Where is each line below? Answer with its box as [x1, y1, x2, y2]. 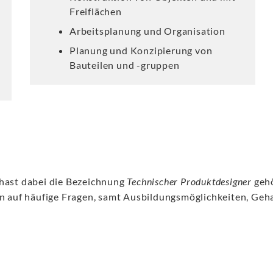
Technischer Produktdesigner [127, 175, 252, 187]
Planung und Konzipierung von [69, 44, 213, 56]
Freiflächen [69, 5, 122, 17]
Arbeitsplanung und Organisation [69, 25, 225, 37]
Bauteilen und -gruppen [69, 59, 180, 71]
